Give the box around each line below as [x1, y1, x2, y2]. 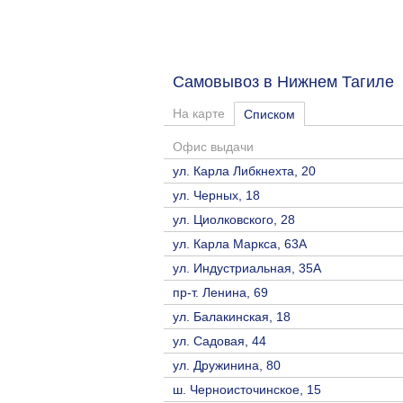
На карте [173, 106, 225, 121]
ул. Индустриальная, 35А [173, 261, 321, 276]
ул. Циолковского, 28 [173, 212, 295, 228]
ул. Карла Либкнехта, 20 [173, 164, 316, 179]
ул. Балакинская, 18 [173, 309, 291, 325]
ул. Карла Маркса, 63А [173, 237, 307, 252]
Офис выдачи [173, 139, 254, 155]
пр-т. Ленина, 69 [173, 285, 268, 300]
